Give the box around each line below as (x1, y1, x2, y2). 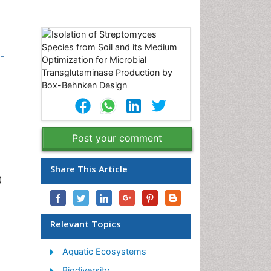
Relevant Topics (50, 218, 121, 230)
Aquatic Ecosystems (62, 246, 146, 256)
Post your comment (72, 132, 162, 144)
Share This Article (50, 163, 128, 175)
